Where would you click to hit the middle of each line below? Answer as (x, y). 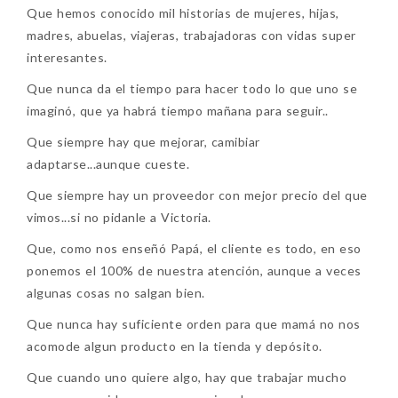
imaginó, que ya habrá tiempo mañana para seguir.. (178, 110)
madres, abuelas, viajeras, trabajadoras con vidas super (191, 35)
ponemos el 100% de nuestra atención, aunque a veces (194, 270)
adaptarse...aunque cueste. (108, 163)
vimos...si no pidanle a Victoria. (119, 217)
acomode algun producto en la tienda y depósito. (175, 346)
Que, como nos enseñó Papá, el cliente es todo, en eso (194, 248)
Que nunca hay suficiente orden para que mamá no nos (194, 323)
